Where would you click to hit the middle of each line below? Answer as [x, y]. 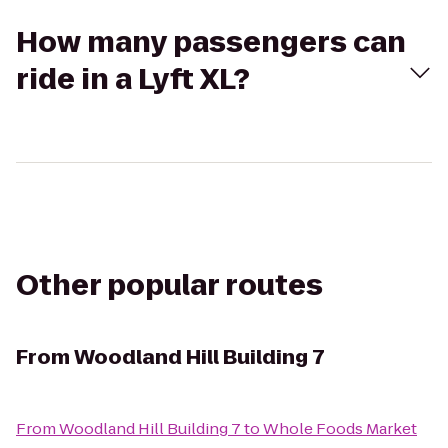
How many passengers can [211, 42]
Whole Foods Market [340, 428]
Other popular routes [169, 285]
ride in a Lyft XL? [133, 79]
